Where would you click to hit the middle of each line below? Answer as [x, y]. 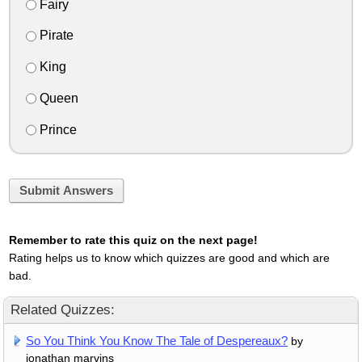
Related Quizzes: [63, 310]
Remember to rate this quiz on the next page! [133, 240]
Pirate [55, 36]
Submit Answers [66, 190]
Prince [56, 129]
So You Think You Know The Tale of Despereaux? [157, 341]
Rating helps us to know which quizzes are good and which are [169, 258]
